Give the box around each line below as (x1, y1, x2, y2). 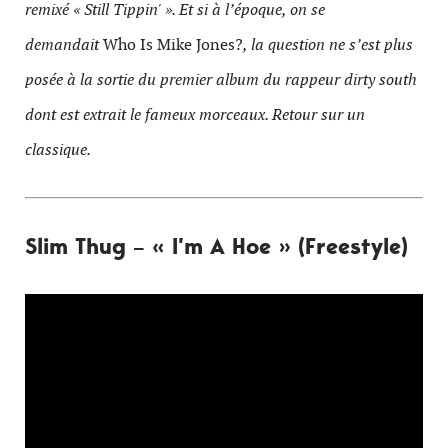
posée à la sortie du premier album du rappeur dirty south (25, 69, 417, 90)
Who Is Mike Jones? (103, 34, 243, 55)
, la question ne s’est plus (243, 34, 413, 55)
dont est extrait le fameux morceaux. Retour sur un (25, 104, 365, 125)
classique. (25, 139, 91, 160)
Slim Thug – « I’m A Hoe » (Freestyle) (25, 231, 408, 261)
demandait (25, 34, 103, 55)
